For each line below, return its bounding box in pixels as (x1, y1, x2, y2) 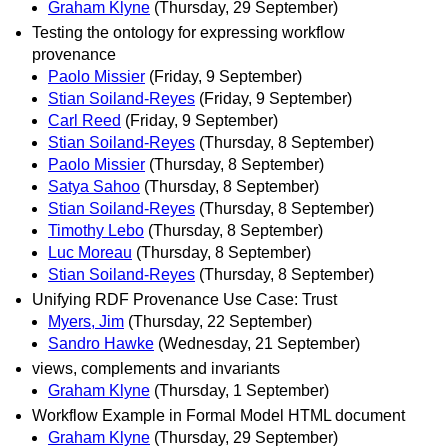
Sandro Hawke (48, 334, 154, 352)
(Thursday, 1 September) (154, 382, 329, 400)
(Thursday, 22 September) (128, 312, 312, 330)
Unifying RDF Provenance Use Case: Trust (32, 290, 337, 308)
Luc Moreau (48, 243, 132, 261)
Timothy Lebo (48, 221, 144, 239)
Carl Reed (48, 111, 121, 129)
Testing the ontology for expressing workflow (32, 23, 345, 41)
